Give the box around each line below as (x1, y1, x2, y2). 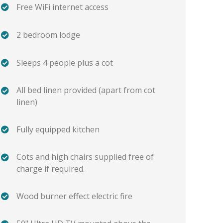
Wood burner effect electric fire (16, 191, 133, 202)
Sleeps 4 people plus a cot (16, 57, 113, 69)
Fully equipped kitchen (16, 124, 100, 135)
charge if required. (16, 163, 85, 175)
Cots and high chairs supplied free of (16, 151, 154, 163)
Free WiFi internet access (16, 1, 109, 13)
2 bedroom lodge (16, 29, 81, 41)
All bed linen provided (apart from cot (16, 85, 156, 96)
